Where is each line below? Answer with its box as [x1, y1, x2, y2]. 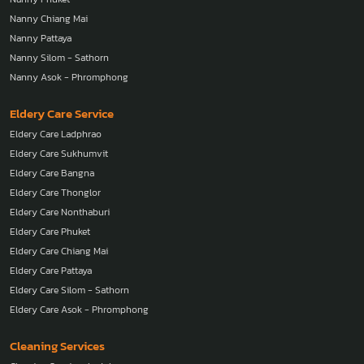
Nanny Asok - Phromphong [10, 69, 128, 84]
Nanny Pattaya [10, 30, 71, 45]
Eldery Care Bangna [10, 165, 94, 180]
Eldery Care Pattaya [10, 262, 92, 278]
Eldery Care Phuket [10, 223, 90, 239]
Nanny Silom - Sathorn [10, 50, 109, 65]
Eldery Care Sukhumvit [10, 145, 108, 161]
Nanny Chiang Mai [10, 11, 88, 26]
